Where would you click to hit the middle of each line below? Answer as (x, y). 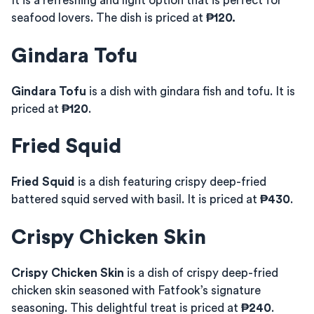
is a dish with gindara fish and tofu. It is (191, 91)
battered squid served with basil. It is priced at (136, 199)
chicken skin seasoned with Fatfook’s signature (136, 290)
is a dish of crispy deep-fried (201, 273)
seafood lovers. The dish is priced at (109, 18)
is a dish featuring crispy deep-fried (171, 182)
